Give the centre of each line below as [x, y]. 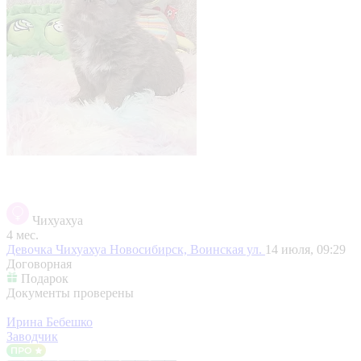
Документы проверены [70, 293]
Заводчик [32, 336]
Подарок [45, 278]
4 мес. [23, 234]
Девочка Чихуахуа [58, 249]
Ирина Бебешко [50, 322]
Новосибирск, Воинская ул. [187, 249]
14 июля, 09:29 [305, 249]
